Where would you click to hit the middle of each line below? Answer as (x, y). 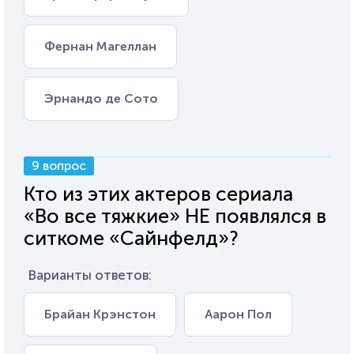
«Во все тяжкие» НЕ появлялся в (175, 216)
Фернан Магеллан (100, 46)
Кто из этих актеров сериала (158, 194)
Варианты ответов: (90, 275)
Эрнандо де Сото (101, 98)
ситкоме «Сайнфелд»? (131, 238)
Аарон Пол (238, 314)
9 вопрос (59, 166)
